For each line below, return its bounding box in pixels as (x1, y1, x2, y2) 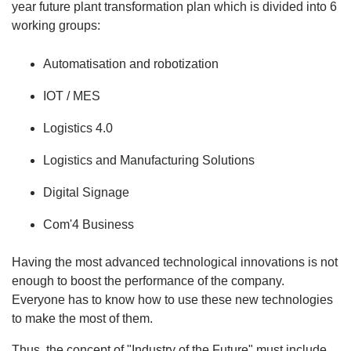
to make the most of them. (12, 311, 153, 325)
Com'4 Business (43, 217, 134, 231)
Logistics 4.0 (43, 121, 113, 135)
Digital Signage (43, 185, 129, 199)
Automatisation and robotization (43, 56, 219, 71)
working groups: (12, 18, 100, 32)
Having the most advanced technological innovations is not (12, 255, 338, 269)
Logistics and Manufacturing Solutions (43, 153, 255, 167)
